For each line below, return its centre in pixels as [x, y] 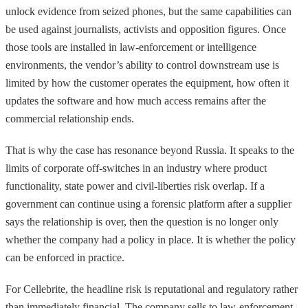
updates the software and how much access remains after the [136, 100]
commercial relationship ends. [70, 118]
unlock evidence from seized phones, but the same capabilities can [148, 11]
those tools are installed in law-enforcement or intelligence [131, 47]
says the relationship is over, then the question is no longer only [142, 221]
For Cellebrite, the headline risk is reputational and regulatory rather [152, 289]
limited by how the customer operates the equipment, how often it [147, 82]
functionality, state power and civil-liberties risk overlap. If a [135, 186]
